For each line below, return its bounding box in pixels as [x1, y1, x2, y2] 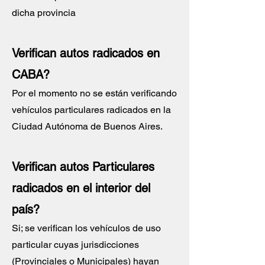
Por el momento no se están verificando [12, 88, 177, 99]
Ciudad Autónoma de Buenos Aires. [12, 121, 163, 132]
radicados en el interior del [12, 181, 150, 195]
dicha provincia [12, 7, 76, 18]
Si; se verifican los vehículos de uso [12, 222, 161, 234]
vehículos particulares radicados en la [12, 104, 171, 115]
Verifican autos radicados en [12, 46, 160, 60]
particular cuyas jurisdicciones [12, 239, 139, 250]
